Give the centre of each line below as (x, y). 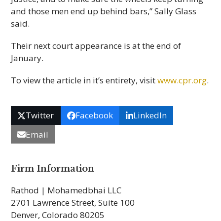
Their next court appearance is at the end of (96, 45)
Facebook (94, 115)
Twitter (40, 115)
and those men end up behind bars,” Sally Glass (104, 11)
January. (27, 58)
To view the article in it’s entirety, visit (84, 80)
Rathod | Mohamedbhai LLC (66, 190)
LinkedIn (150, 115)
